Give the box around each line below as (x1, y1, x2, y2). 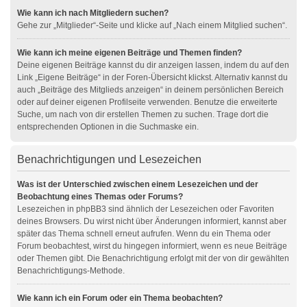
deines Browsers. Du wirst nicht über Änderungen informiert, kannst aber (17, 217, 286, 226)
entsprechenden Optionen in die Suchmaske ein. (17, 122, 199, 132)
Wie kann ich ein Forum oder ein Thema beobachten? (17, 293, 223, 303)
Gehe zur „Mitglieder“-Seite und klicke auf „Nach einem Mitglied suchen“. (17, 21, 287, 30)
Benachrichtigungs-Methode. (17, 266, 125, 275)
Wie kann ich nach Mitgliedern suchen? (17, 8, 169, 18)
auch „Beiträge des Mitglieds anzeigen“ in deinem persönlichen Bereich (17, 85, 284, 95)
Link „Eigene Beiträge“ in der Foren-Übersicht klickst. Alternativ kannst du (17, 73, 288, 82)
